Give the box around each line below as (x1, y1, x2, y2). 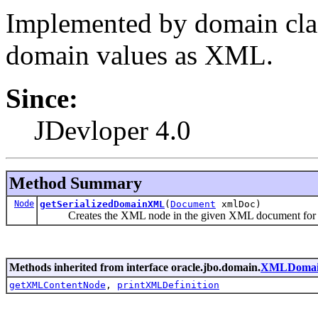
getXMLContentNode (9, 279, 106, 290)
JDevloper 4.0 (34, 114, 191, 146)
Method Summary (9, 173, 142, 192)
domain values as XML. (6, 39, 273, 70)
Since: (6, 82, 78, 114)
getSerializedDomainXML (40, 198, 165, 209)
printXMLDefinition (117, 279, 219, 290)
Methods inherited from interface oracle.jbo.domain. (9, 261, 261, 273)
